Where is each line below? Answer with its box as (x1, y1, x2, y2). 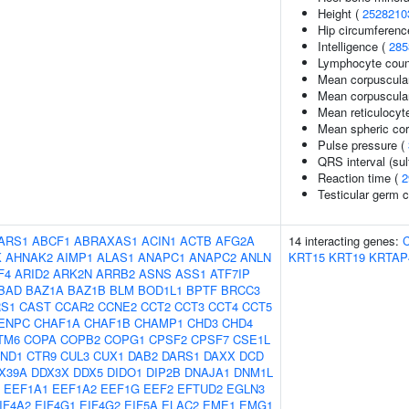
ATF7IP (210, 265, 250, 282)
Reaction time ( (318, 169, 402, 186)
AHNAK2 (5, 248, 53, 266)
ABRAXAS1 (74, 232, 138, 249)
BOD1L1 (138, 281, 183, 299)
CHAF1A (34, 314, 80, 331)
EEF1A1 (4, 380, 48, 397)
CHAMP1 (134, 314, 184, 331)
